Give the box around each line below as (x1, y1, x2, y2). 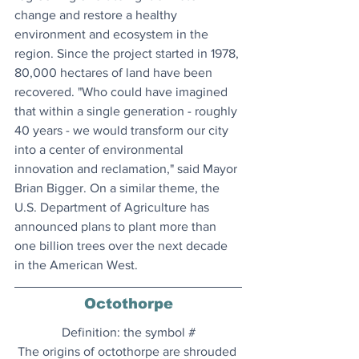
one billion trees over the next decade (14, 239, 231, 253)
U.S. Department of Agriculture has (14, 200, 212, 215)
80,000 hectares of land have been (14, 66, 216, 80)
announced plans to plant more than (14, 220, 220, 234)
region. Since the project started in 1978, (14, 46, 242, 61)
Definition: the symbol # (61, 325, 196, 340)
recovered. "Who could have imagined (14, 85, 231, 99)
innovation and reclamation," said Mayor (14, 162, 240, 176)
